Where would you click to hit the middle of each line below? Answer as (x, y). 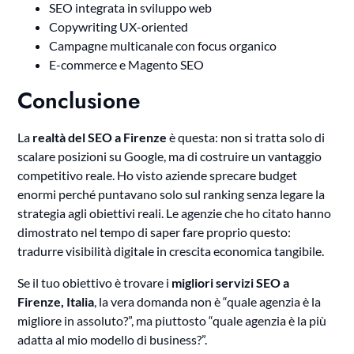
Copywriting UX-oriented (119, 27)
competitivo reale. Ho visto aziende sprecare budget (158, 175)
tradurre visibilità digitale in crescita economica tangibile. (171, 251)
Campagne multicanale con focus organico (163, 46)
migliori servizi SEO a (231, 283)
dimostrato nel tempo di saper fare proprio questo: (154, 232)
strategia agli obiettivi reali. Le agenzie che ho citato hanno (175, 213)
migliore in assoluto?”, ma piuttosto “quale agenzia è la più (172, 321)
